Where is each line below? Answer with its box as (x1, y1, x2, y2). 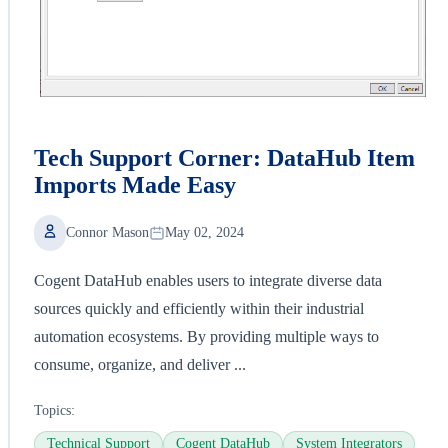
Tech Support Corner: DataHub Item (34, 144, 415, 171)
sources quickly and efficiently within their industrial (34, 299, 364, 317)
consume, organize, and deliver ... (34, 355, 246, 373)
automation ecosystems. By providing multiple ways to (34, 327, 379, 345)
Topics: (34, 402, 75, 418)
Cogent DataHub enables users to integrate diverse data (34, 271, 382, 289)
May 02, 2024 (165, 224, 244, 240)
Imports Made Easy (34, 171, 236, 198)
